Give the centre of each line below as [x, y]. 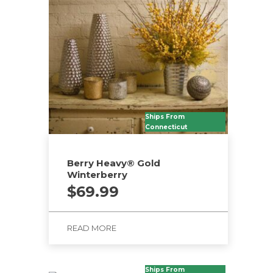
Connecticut [166, 127]
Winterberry [97, 174]
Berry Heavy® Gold [114, 163]
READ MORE [92, 228]
